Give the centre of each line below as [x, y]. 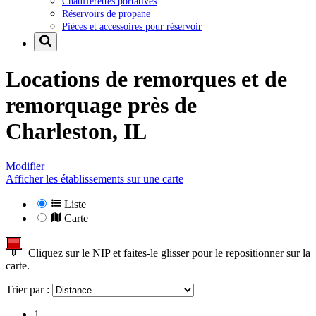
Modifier [25, 166]
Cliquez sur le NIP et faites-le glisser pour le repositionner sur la [166, 253]
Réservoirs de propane [106, 13]
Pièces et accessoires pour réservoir [132, 26]
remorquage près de [101, 105]
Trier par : [29, 289]
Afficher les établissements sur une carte [95, 178]
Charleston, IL [76, 132]
